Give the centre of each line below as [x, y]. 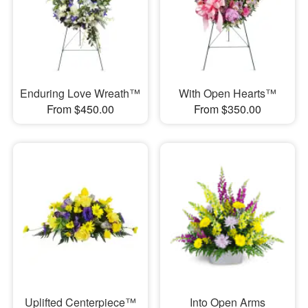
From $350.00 [227, 109]
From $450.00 [80, 109]
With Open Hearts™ [227, 93]
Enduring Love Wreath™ [80, 93]
